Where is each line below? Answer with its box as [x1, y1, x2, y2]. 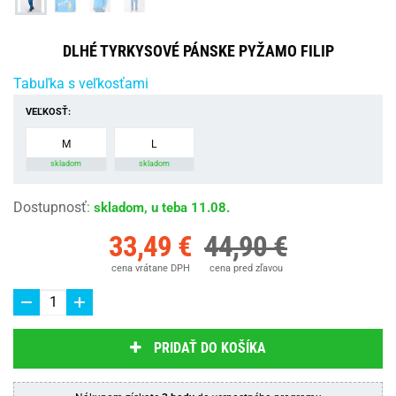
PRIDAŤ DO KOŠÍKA [154, 339, 266, 357]
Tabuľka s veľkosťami [13, 74, 148, 92]
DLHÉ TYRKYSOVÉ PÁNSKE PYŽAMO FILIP [62, 41, 334, 60]
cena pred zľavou [209, 262, 283, 274]
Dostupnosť [13, 198, 87, 216]
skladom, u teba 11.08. [94, 199, 230, 216]
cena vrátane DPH [110, 262, 190, 274]
